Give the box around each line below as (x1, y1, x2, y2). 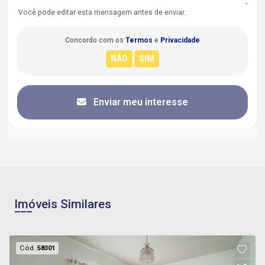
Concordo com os (65, 35, 125, 44)
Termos (125, 35, 153, 44)
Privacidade (160, 35, 200, 44)
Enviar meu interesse (91, 96, 188, 108)
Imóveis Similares (14, 196, 111, 211)
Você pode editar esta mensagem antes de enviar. (18, 8, 186, 17)
